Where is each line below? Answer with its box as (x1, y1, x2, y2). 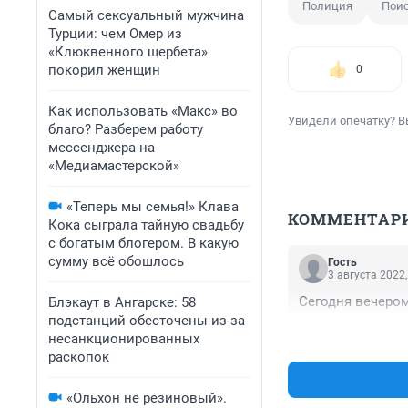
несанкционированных (48, 331, 199, 347)
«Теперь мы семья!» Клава (66, 199, 239, 215)
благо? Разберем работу (48, 121, 203, 138)
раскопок (48, 349, 109, 365)
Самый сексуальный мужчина (48, 7, 244, 24)
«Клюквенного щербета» (48, 44, 208, 60)
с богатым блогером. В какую (48, 235, 239, 251)
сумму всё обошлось (48, 253, 184, 270)
